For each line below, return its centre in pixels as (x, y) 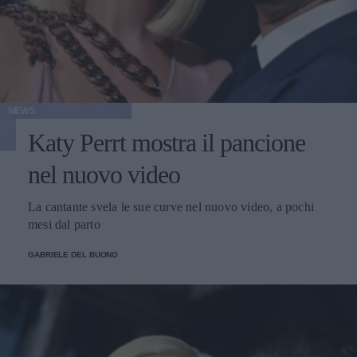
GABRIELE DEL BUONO (73, 254)
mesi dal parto (64, 224)
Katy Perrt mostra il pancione (167, 142)
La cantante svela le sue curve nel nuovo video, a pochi (171, 206)
